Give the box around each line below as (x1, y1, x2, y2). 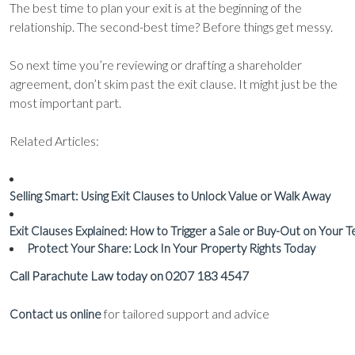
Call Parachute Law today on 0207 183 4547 (10, 268, 249, 283)
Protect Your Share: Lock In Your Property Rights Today (27, 241, 315, 255)
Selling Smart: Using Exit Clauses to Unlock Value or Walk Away (10, 189, 330, 203)
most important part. (10, 95, 121, 110)
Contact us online (10, 307, 101, 321)
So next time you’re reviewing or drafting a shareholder (10, 57, 302, 72)
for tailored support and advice (101, 306, 269, 321)
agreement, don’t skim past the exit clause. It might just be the (10, 76, 338, 91)
